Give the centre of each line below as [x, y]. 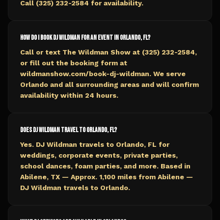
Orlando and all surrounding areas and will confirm [110, 84]
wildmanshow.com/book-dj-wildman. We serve [103, 74]
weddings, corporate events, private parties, [99, 155]
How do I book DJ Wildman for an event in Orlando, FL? [85, 38]
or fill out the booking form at [74, 63]
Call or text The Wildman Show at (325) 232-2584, [109, 52]
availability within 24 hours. [69, 95]
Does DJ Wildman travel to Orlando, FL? [69, 130]
